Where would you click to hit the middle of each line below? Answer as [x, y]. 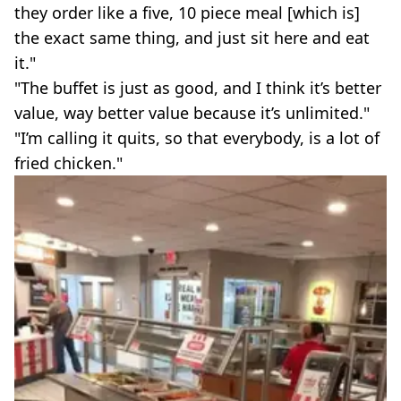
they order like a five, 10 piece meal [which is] [187, 13]
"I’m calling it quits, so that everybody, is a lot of [197, 138]
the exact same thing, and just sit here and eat [192, 38]
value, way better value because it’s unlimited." [192, 113]
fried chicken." [68, 163]
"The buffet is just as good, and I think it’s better [198, 88]
